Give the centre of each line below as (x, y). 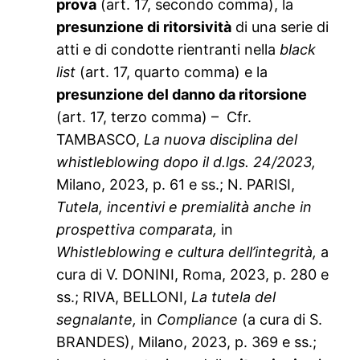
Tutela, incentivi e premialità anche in (184, 207)
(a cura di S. (282, 320)
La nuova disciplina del (221, 140)
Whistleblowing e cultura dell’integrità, (189, 252)
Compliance (200, 320)
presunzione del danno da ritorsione (182, 95)
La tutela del (234, 297)
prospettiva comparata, (139, 230)
